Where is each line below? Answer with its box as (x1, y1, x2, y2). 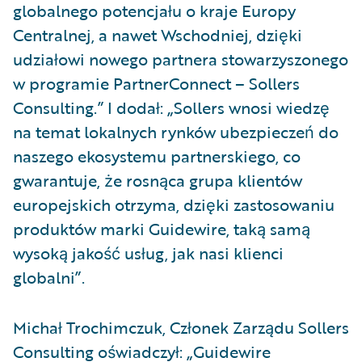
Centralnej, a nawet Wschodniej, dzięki (13, 23, 302, 47)
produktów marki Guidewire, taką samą (13, 217, 310, 241)
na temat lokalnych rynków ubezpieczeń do (13, 120, 339, 144)
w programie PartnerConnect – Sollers (13, 71, 300, 95)
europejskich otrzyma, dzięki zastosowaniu (13, 192, 335, 217)
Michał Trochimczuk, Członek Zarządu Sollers (13, 315, 349, 339)
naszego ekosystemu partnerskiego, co (13, 144, 301, 168)
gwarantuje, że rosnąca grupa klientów (13, 168, 302, 192)
